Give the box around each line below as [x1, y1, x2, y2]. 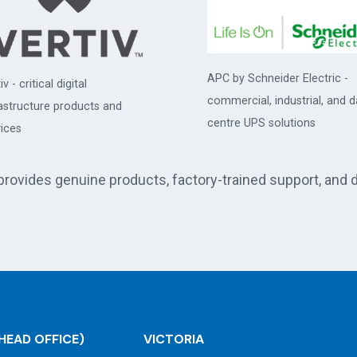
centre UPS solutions [207, 116, 316, 131]
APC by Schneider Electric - [207, 72, 348, 86]
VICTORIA [143, 331, 205, 348]
